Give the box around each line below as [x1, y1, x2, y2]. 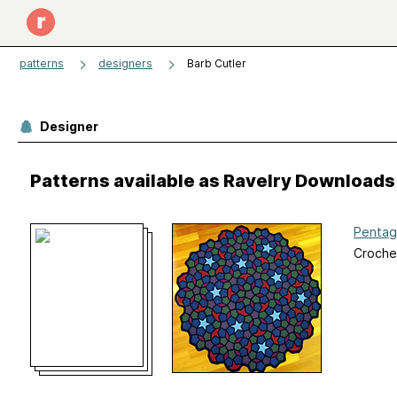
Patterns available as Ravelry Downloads [30, 170, 395, 191]
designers [98, 57, 152, 70]
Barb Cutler [187, 57, 246, 70]
